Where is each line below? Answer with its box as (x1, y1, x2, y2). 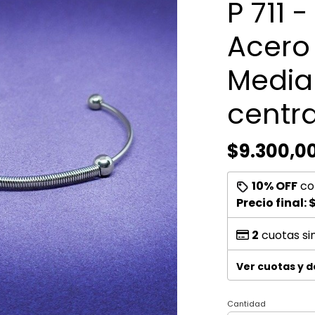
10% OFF (251, 178, 297, 194)
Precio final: (236, 195, 309, 211)
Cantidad (226, 298, 266, 309)
